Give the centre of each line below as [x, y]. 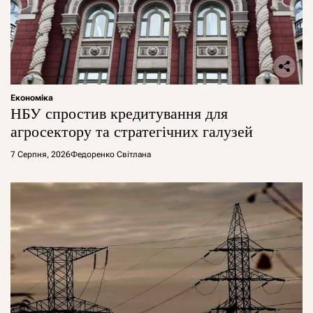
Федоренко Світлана [111, 154]
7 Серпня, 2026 [41, 154]
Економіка [32, 97]
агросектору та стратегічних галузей [132, 131]
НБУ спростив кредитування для [119, 113]
